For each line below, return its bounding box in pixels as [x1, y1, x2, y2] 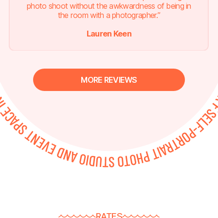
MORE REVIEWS [81, 74, 137, 85]
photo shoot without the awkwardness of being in [27, 1, 191, 11]
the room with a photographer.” [57, 10, 160, 20]
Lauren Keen [86, 29, 131, 39]
